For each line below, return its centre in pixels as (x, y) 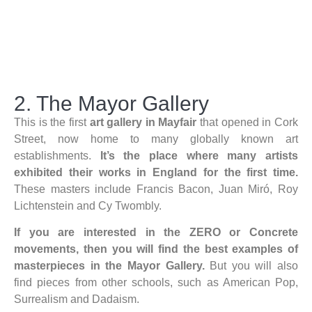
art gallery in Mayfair (143, 122)
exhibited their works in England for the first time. (156, 172)
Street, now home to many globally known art (156, 139)
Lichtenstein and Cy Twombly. (88, 205)
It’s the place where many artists (199, 155)
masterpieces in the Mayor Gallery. (112, 266)
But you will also (254, 266)
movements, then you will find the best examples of (156, 249)
